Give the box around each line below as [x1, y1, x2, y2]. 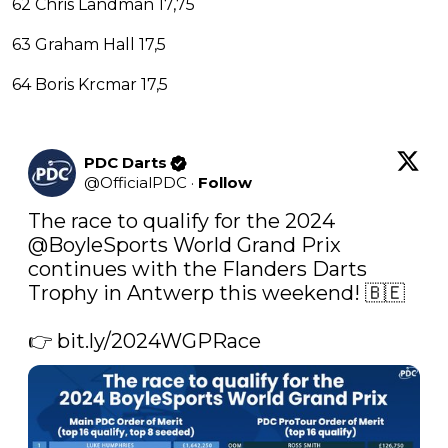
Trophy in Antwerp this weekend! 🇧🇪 [28, 281, 405, 306]
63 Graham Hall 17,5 [12, 35, 166, 55]
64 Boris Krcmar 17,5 [12, 75, 168, 95]
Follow [198, 173, 252, 193]
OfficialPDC [100, 173, 187, 193]
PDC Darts [84, 153, 167, 173]
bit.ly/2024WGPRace [57, 329, 261, 354]
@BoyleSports [28, 233, 168, 258]
